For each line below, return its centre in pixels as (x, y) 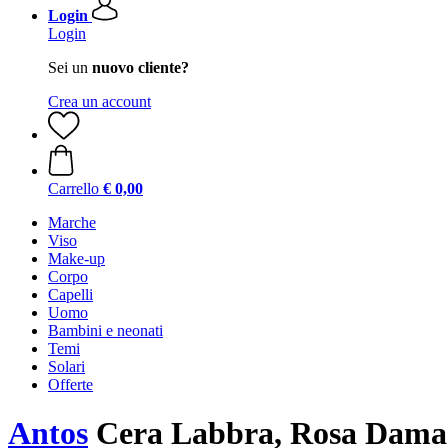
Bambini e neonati (105, 330)
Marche (72, 222)
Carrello (73, 188)
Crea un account (99, 101)
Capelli (70, 294)
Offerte (70, 384)
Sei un (70, 67)
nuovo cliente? (140, 67)
